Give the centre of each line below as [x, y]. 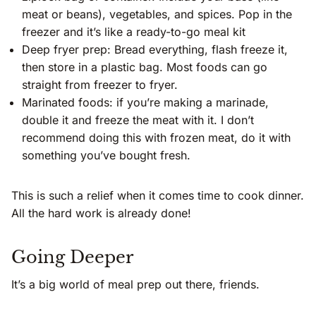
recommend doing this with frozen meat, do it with [156, 138]
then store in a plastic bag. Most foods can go [145, 67]
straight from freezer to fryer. [100, 85]
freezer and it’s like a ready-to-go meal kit [134, 32]
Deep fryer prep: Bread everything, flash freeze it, [155, 50]
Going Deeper [72, 257]
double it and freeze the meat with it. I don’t [138, 120]
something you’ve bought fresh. [106, 156]
